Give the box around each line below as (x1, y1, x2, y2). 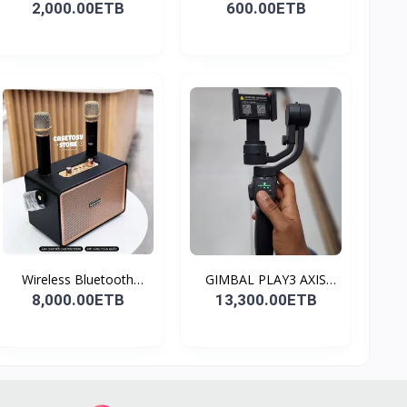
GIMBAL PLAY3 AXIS (205, 270, 327, 288)
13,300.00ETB (214, 290, 317, 309)
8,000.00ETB (31, 290, 124, 309)
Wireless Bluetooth (22, 270, 134, 288)
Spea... (59, 289, 97, 307)
